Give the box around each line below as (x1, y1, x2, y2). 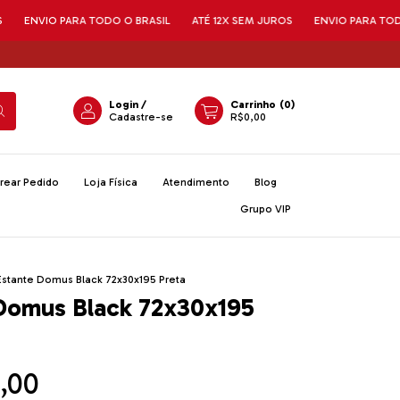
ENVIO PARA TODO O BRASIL (243, 14, 390, 27)
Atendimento (162, 176, 229, 189)
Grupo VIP (240, 203, 291, 216)
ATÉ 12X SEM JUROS (121, 14, 222, 27)
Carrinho (230, 98, 276, 112)
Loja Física (84, 176, 137, 189)
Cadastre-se (109, 111, 173, 124)
